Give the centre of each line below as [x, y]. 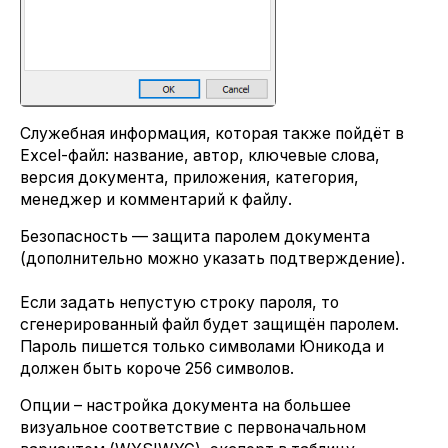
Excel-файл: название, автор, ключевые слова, [200, 155]
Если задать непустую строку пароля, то [179, 302]
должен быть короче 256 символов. [157, 368]
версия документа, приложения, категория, [189, 177]
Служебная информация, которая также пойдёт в [212, 133]
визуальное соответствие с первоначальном [193, 428]
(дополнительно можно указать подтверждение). [212, 258]
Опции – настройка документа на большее [185, 406]
